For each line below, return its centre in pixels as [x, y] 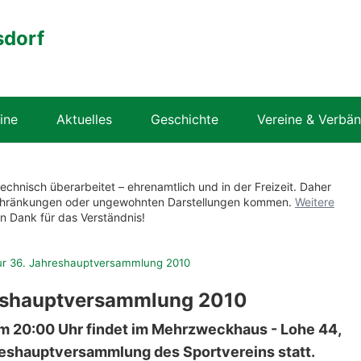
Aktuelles [84, 119]
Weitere [315, 202]
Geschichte [185, 119]
